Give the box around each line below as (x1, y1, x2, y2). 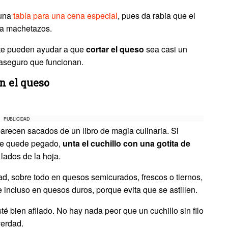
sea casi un (144, 43, 187, 55)
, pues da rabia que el (118, 10, 195, 21)
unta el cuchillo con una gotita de (63, 137, 190, 149)
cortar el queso (86, 43, 144, 55)
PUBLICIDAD (4, 116, 30, 122)
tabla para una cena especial (13, 10, 118, 21)
